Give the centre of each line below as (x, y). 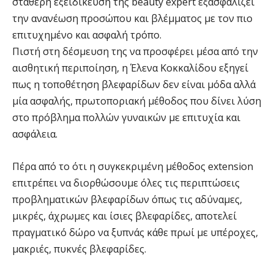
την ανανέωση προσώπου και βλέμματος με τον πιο (132, 18)
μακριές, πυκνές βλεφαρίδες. (79, 249)
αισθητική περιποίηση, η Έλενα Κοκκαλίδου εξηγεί (130, 68)
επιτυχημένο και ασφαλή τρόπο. (87, 35)
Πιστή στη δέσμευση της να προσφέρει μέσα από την (135, 51)
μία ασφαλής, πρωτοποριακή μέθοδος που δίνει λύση (137, 101)
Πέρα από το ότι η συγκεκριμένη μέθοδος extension (133, 166)
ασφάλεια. (35, 134)
